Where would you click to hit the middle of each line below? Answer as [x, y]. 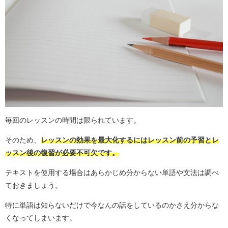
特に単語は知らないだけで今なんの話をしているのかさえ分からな [112, 205]
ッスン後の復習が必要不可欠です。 [62, 152]
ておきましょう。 [34, 185]
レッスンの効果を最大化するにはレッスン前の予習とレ [130, 140]
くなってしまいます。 [41, 218]
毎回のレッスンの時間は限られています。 [73, 120]
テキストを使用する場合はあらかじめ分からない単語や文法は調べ [112, 172]
